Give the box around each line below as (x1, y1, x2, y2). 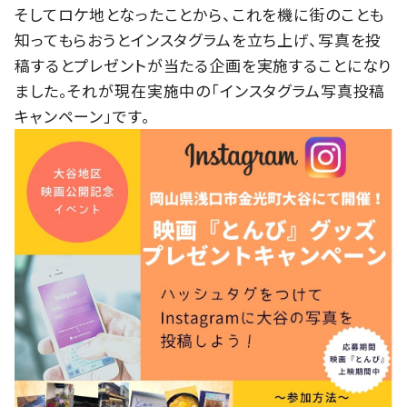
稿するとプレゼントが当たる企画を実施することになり (15, 53, 392, 76)
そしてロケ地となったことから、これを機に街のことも (15, 2, 385, 25)
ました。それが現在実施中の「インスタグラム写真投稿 (15, 78, 386, 102)
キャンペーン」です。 (15, 104, 151, 127)
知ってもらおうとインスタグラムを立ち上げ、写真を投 (15, 27, 382, 51)
